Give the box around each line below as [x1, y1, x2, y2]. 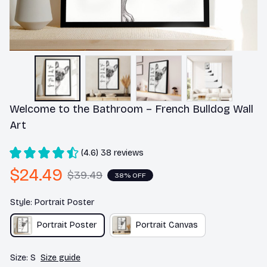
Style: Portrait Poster [10, 197, 94, 207]
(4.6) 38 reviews [81, 147, 144, 158]
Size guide [41, 252, 80, 263]
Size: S [10, 252, 36, 263]
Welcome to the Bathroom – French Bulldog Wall [10, 102, 253, 116]
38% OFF [114, 171, 146, 180]
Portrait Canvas [136, 220, 198, 231]
